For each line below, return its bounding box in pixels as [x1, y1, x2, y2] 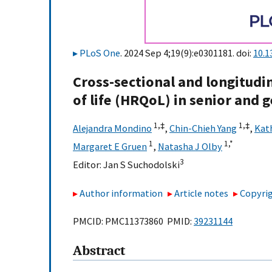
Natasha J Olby [158, 140, 222, 153]
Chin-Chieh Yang [169, 122, 237, 135]
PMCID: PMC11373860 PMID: [73, 215, 194, 228]
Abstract [73, 243, 125, 259]
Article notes [174, 186, 229, 199]
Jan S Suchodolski [103, 158, 180, 171]
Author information [80, 186, 163, 199]
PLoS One [80, 47, 120, 59]
